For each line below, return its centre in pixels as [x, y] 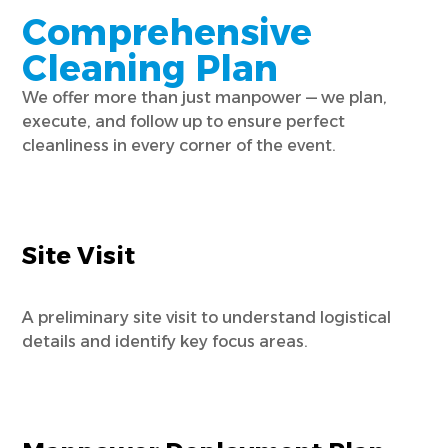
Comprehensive [167, 32]
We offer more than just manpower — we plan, [205, 98]
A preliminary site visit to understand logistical [207, 318]
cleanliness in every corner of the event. [179, 146]
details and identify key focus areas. [165, 342]
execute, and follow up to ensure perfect [184, 122]
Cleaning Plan [150, 68]
